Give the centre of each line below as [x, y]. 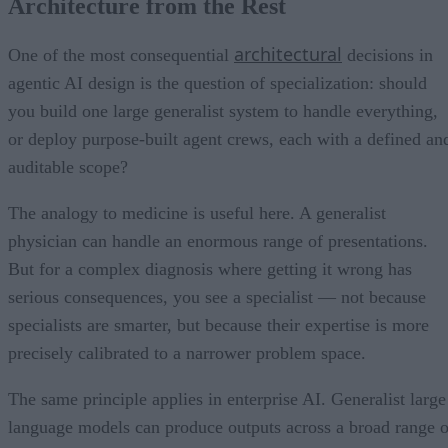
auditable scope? [68, 167]
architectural [288, 54]
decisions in [387, 55]
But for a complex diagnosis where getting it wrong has [210, 269]
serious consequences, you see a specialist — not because [217, 297]
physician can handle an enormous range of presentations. [218, 241]
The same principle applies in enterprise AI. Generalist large [227, 399]
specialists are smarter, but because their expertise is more [218, 325]
